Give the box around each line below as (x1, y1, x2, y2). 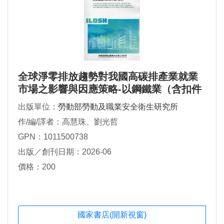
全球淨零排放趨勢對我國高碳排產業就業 (18, 71, 198, 82)
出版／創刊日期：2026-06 (18, 147, 111, 156)
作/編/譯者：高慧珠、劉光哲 (18, 117, 118, 126)
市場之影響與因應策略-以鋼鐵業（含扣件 (18, 83, 201, 95)
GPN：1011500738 (18, 132, 88, 141)
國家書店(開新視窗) (77, 210, 146, 219)
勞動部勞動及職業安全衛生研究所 (58, 102, 178, 111)
